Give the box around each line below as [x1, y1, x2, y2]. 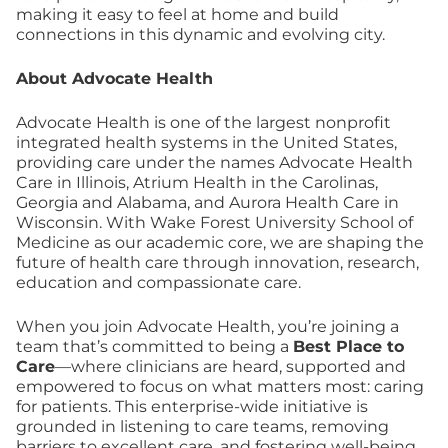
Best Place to [293, 337, 404, 356]
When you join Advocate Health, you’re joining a [16, 317, 399, 336]
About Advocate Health [16, 69, 213, 88]
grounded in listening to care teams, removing [16, 417, 389, 436]
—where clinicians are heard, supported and [55, 357, 406, 376]
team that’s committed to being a [16, 337, 293, 356]
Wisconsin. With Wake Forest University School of [16, 213, 413, 232]
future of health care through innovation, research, [16, 253, 419, 272]
